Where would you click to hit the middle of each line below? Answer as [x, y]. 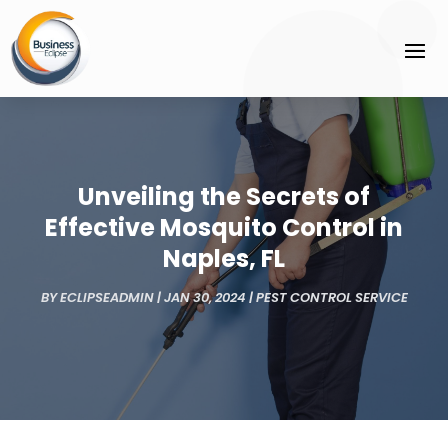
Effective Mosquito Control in [224, 228]
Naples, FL [224, 259]
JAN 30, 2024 [204, 298]
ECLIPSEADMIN [106, 298]
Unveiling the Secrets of [224, 197]
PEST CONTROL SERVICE [331, 298]
